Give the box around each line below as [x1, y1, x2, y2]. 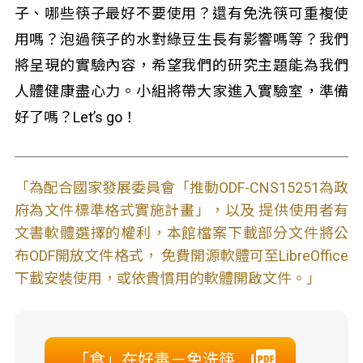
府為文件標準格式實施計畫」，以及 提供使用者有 [14, 202, 349, 219]
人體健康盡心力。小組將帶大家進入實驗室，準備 [14, 83, 349, 100]
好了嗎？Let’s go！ [14, 109, 137, 126]
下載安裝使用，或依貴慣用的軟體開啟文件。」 [14, 270, 321, 287]
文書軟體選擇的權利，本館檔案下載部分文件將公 [14, 224, 349, 241]
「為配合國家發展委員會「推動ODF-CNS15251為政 [14, 179, 349, 196]
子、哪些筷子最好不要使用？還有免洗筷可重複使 [14, 5, 349, 22]
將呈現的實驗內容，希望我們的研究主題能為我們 [14, 57, 349, 74]
